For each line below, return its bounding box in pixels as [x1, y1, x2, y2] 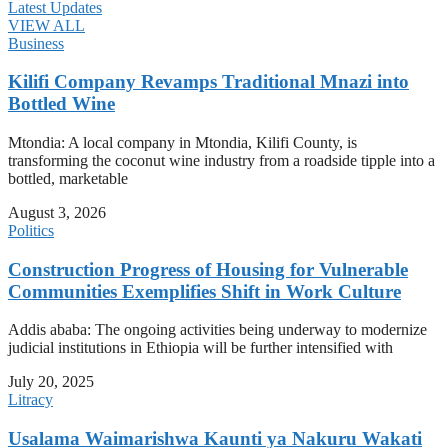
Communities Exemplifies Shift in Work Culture [8, 280, 401, 302]
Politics [8, 221, 54, 239]
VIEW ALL [8, 16, 85, 34]
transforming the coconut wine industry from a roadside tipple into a [8, 151, 435, 169]
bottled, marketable [8, 169, 128, 187]
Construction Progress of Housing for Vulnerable [8, 258, 408, 280]
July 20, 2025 [8, 373, 94, 391]
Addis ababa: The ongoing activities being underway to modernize [8, 321, 427, 339]
